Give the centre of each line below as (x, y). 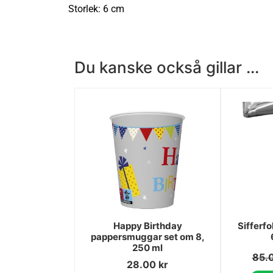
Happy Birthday (147, 225)
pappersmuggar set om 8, (147, 236)
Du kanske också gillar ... (167, 67)
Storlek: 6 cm (96, 9)
